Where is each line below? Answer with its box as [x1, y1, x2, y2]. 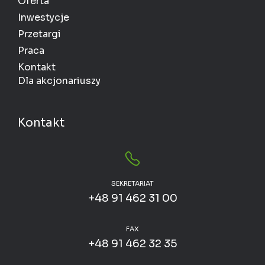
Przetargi [18, 28, 61, 41]
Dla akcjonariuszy [18, 75, 101, 88]
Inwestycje [18, 11, 69, 24]
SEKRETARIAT [111, 179, 154, 188]
